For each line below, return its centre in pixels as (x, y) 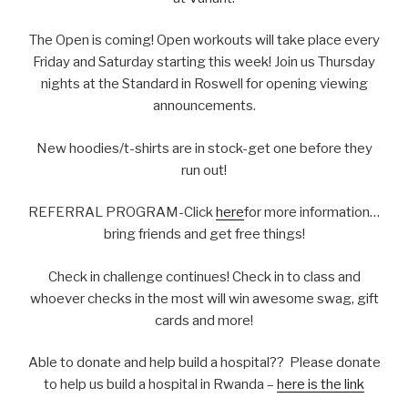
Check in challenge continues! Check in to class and (204, 276)
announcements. (204, 106)
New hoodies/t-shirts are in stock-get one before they (204, 148)
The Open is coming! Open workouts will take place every (204, 41)
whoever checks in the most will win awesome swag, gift (204, 298)
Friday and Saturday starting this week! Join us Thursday (204, 62)
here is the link (321, 385)
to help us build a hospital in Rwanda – (160, 385)
